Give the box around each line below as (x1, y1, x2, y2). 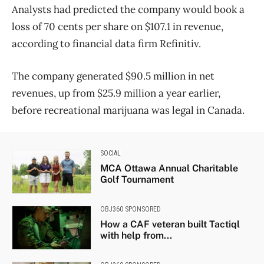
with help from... (100, 229, 172, 241)
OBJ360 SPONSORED (100, 204, 161, 213)
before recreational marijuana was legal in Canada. (12, 103, 245, 117)
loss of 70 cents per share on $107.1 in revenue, (12, 19, 223, 33)
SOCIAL (100, 148, 121, 157)
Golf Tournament (100, 173, 174, 185)
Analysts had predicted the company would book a (12, 2, 245, 16)
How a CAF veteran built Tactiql (100, 218, 240, 230)
